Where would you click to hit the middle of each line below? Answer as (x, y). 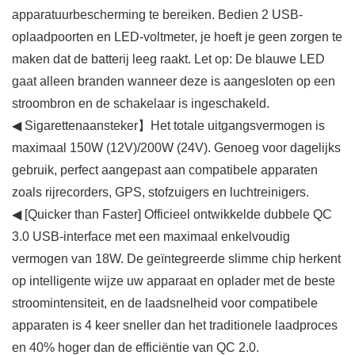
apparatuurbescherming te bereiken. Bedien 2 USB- (157, 15)
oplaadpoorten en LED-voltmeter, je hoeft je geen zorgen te (177, 37)
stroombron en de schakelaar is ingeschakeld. (141, 104)
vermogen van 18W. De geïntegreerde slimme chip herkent (176, 259)
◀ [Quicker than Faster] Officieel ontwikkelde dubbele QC (172, 215)
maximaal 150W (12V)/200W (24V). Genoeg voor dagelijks (176, 148)
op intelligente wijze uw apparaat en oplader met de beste (174, 281)
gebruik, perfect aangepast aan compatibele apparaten (165, 170)
